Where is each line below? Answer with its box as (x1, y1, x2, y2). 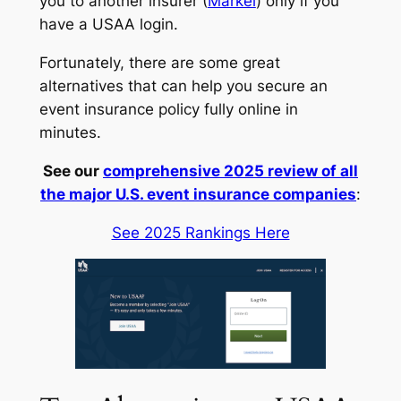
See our (43, 161, 103, 180)
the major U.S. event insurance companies (40, 184, 356, 203)
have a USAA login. (38, 15, 178, 34)
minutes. (38, 124, 101, 142)
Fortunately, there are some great (38, 54, 280, 73)
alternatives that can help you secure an (38, 77, 328, 96)
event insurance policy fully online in (38, 100, 298, 119)
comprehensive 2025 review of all (103, 161, 358, 180)
